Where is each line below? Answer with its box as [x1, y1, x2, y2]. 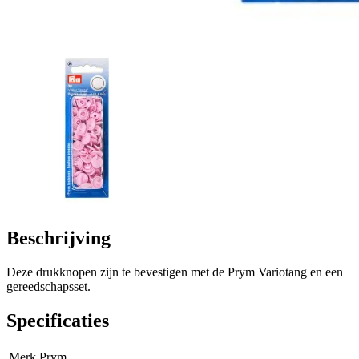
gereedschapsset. [6, 279, 91, 293]
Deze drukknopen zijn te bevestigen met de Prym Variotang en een [6, 264, 343, 279]
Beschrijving [6, 227, 111, 248]
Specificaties [6, 309, 109, 331]
